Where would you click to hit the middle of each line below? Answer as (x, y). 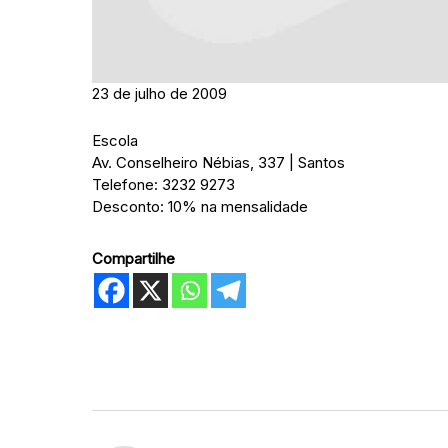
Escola (115, 140)
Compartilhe (133, 258)
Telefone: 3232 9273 (163, 184)
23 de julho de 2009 (159, 93)
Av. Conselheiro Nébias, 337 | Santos (218, 162)
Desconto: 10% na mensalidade (200, 206)
